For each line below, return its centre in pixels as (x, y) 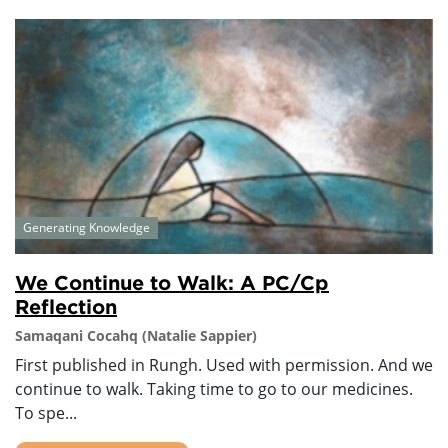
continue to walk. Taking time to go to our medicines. (214, 388)
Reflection (66, 305)
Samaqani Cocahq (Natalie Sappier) (136, 335)
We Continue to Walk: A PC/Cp (172, 281)
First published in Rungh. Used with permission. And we (224, 364)
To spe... (46, 412)
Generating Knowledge (86, 227)
